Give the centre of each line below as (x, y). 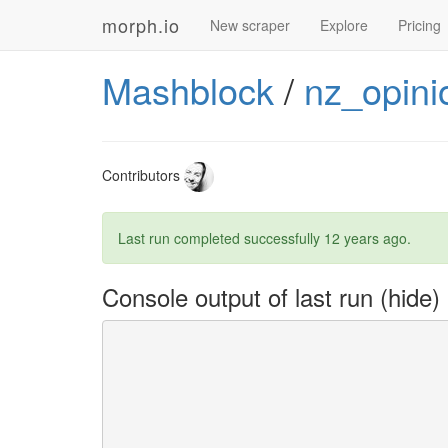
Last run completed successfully (221, 238)
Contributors (143, 174)
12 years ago (365, 238)
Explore (344, 25)
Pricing (419, 25)
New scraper (250, 25)
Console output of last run (241, 296)
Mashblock (188, 89)
